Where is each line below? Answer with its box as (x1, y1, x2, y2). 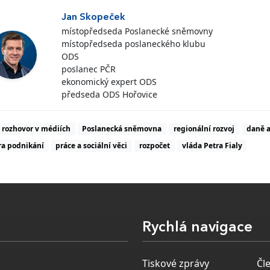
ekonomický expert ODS (61, 75, 157, 87)
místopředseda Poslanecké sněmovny (61, 25, 213, 37)
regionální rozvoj (173, 123, 234, 134)
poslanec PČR (61, 63, 116, 75)
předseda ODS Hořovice (61, 88, 157, 100)
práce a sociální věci (55, 140, 128, 151)
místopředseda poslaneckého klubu (61, 37, 206, 49)
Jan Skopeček (61, 12, 125, 22)
